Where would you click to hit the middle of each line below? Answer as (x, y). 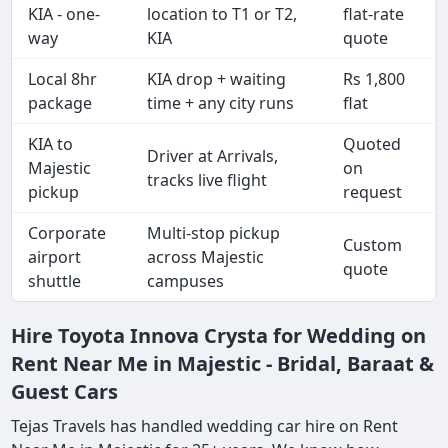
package (60, 103)
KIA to (51, 144)
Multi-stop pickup (214, 233)
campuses (186, 281)
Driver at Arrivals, (213, 156)
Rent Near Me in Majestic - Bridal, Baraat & (223, 364)
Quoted (372, 144)
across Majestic (206, 257)
